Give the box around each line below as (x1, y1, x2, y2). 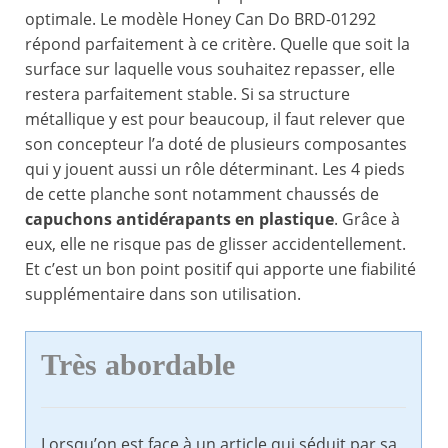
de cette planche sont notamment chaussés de (25, 183, 379, 206)
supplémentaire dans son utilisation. (25, 283, 301, 306)
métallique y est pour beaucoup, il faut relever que (25, 108, 405, 131)
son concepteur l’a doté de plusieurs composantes (25, 133, 407, 156)
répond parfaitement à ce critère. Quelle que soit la (25, 33, 410, 56)
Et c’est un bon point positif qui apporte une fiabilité (25, 258, 416, 281)
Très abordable (41, 348, 235, 383)
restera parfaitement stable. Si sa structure (25, 83, 350, 106)
